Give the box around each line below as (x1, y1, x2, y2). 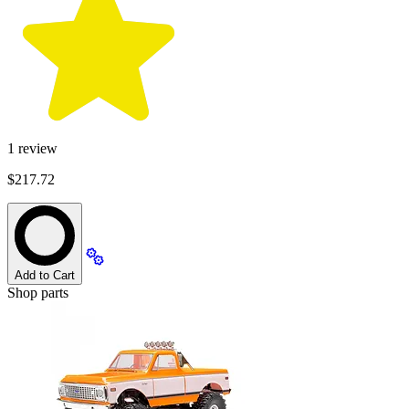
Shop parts (7, 285, 68, 301)
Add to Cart (15, 268, 75, 283)
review (18, 141, 58, 157)
